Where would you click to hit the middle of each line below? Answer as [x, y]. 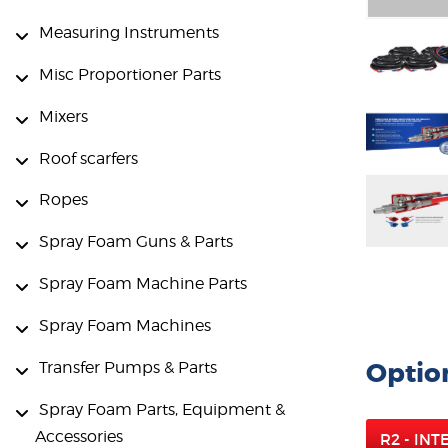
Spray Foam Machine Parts [143, 284]
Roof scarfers [88, 158]
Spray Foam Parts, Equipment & [162, 410]
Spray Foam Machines [125, 326]
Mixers [63, 116]
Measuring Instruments [129, 32]
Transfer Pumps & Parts [128, 368]
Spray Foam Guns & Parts [136, 242]
